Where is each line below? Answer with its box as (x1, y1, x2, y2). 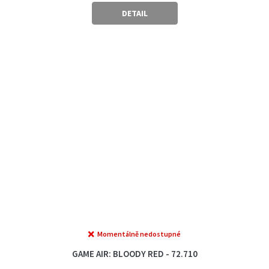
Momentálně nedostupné (97, 229, 181, 238)
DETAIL (121, 8, 148, 19)
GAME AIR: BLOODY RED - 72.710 (71, 247, 198, 259)
